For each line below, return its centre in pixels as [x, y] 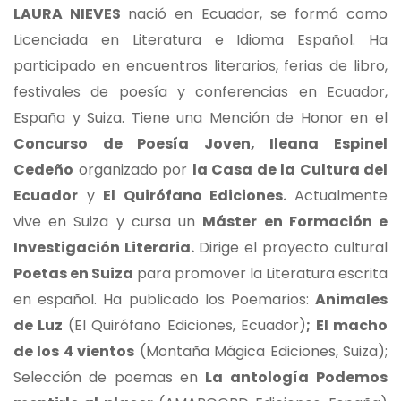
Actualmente [341, 196]
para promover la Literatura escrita [260, 274]
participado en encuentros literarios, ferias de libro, [200, 66]
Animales [351, 300]
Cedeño [43, 170]
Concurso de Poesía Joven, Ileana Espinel [200, 144]
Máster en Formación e [295, 222]
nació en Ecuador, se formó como [258, 14]
